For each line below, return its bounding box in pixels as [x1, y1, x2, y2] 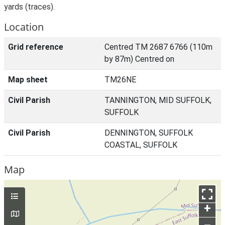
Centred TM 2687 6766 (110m [104, 42, 212, 52]
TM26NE [104, 75, 136, 84]
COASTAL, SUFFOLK [104, 140, 177, 150]
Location [4, 20, 44, 34]
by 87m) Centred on [104, 54, 174, 64]
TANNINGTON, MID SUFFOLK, [104, 95, 211, 105]
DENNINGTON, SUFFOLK [104, 128, 193, 138]
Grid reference [8, 42, 63, 52]
